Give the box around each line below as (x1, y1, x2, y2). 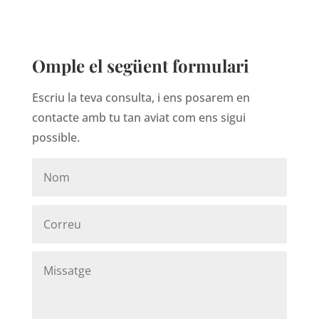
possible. (31, 130, 80, 146)
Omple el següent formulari (31, 54, 249, 78)
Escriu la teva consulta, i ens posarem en (31, 90, 250, 106)
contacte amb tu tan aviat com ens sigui (31, 110, 246, 126)
